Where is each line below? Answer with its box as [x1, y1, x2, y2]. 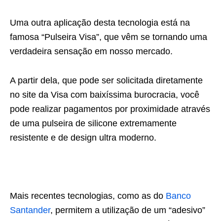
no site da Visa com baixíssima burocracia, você [10, 90, 199, 100]
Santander [10, 205, 50, 215]
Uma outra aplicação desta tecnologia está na [10, 18, 190, 28]
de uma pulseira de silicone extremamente [10, 118, 177, 128]
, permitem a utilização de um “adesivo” [50, 205, 205, 215]
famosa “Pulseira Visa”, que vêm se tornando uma [10, 32, 207, 42]
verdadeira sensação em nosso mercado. [10, 46, 173, 56]
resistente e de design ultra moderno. [10, 133, 156, 143]
